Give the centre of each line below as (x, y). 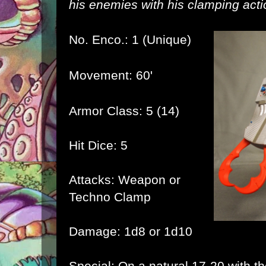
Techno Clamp (110, 197)
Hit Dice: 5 (98, 145)
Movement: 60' (111, 75)
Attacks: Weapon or (125, 180)
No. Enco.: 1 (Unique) (130, 39)
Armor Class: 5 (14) (124, 111)
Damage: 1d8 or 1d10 (131, 231)
